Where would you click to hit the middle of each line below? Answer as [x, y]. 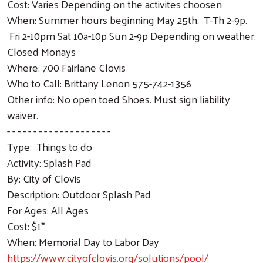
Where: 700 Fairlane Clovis [66, 67]
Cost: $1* [26, 225]
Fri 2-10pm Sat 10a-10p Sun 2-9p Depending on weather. [131, 35]
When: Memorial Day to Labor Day [83, 241]
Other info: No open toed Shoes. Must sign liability [119, 99]
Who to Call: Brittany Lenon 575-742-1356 [99, 83]
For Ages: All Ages [48, 210]
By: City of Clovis [44, 178]
